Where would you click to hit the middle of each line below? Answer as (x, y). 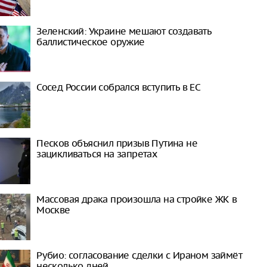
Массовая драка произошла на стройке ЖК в (137, 199)
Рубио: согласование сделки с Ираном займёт (139, 255)
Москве (53, 210)
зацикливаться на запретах (97, 154)
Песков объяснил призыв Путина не (117, 143)
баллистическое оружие (91, 42)
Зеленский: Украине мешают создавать (124, 31)
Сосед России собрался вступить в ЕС (119, 87)
